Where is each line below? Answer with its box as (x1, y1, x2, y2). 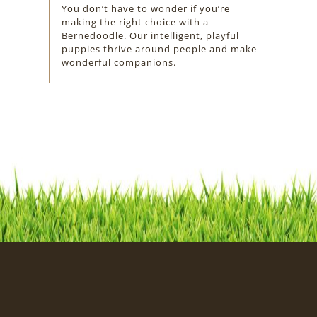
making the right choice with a (62, 15, 209, 28)
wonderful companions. (62, 55, 177, 69)
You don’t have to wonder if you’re (62, 1, 231, 15)
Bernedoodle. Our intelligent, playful (62, 28, 240, 42)
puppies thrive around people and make (62, 42, 258, 55)
